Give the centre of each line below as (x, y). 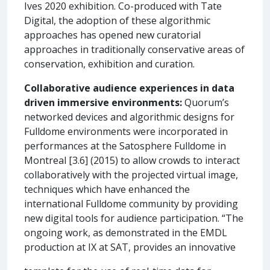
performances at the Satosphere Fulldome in (125, 146)
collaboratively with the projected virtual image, (131, 174)
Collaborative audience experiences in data (129, 88)
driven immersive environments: (103, 102)
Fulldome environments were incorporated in (126, 131)
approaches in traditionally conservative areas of (134, 49)
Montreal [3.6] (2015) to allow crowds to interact (132, 160)
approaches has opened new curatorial (112, 35)
